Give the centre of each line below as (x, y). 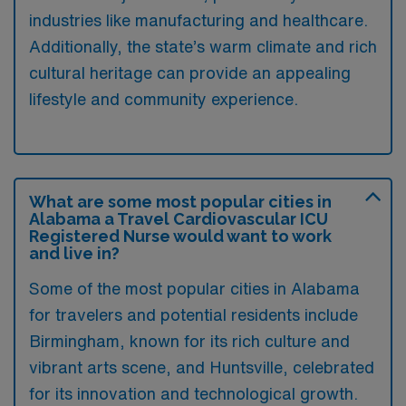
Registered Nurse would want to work (180, 236)
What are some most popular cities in (180, 201)
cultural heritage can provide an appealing (190, 72)
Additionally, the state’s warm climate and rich (203, 46)
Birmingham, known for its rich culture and (189, 340)
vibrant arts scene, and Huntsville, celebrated (202, 367)
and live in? (74, 253)
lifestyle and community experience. (164, 98)
